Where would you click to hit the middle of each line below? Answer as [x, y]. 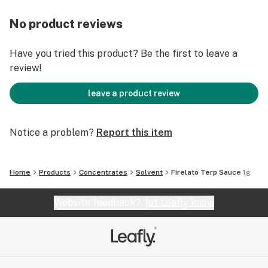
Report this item [134, 133]
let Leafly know [180, 202]
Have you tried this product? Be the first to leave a [124, 54]
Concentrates [103, 172]
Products [55, 172]
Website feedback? [100, 202]
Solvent [149, 172]
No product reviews [66, 24]
